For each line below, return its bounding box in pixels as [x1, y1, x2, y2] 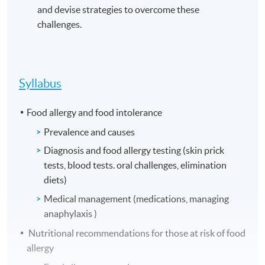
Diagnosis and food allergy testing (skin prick [44, 145, 225, 156]
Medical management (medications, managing [44, 193, 230, 204]
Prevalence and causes [44, 126, 135, 137]
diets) [44, 174, 67, 186]
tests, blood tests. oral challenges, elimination [44, 160, 227, 171]
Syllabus [19, 76, 62, 90]
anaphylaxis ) [44, 208, 98, 219]
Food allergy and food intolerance [27, 106, 163, 118]
